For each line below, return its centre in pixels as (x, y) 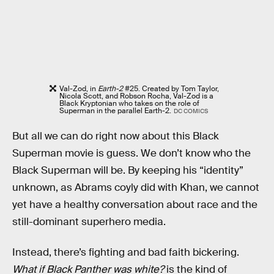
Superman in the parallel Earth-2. (116, 111)
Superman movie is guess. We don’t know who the (131, 153)
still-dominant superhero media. (89, 221)
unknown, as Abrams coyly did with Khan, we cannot (136, 187)
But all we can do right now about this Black (116, 136)
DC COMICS (191, 111)
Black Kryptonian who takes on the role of (130, 104)
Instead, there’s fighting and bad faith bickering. (126, 252)
